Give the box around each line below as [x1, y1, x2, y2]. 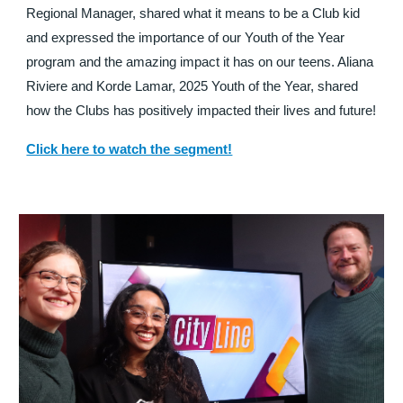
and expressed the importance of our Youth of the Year [26, 30, 345, 45]
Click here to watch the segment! [26, 141, 233, 157]
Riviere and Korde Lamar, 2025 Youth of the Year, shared [26, 78, 359, 94]
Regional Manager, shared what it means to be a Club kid [26, 5, 361, 21]
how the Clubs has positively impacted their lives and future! [26, 103, 377, 118]
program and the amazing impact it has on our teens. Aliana [26, 54, 374, 69]
